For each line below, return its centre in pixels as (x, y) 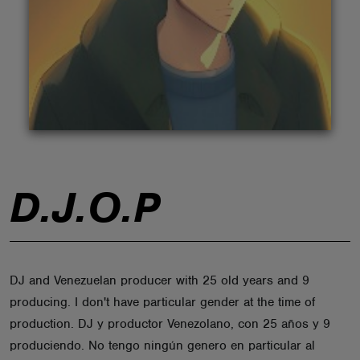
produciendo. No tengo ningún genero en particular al (162, 346)
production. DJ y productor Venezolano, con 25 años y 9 (170, 324)
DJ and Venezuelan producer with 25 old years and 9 (160, 280)
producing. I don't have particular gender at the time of (162, 302)
